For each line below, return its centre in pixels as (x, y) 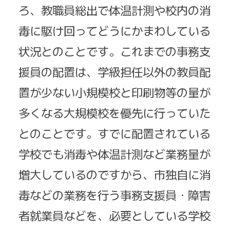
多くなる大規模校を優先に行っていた (114, 113)
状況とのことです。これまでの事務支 (114, 51)
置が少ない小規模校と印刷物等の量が (114, 92)
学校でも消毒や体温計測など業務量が (114, 154)
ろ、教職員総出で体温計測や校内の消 (114, 10)
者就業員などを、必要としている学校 (114, 215)
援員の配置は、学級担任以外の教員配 (114, 72)
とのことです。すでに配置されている (114, 133)
